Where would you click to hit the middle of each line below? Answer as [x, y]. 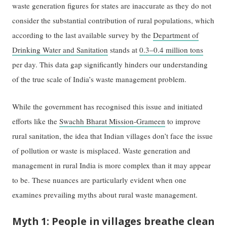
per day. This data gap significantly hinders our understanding [110, 64]
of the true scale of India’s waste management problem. [101, 79]
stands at [124, 49]
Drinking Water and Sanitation [60, 49]
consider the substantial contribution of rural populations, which [113, 20]
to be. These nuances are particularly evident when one [100, 180]
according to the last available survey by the [83, 35]
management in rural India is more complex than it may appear [112, 165]
